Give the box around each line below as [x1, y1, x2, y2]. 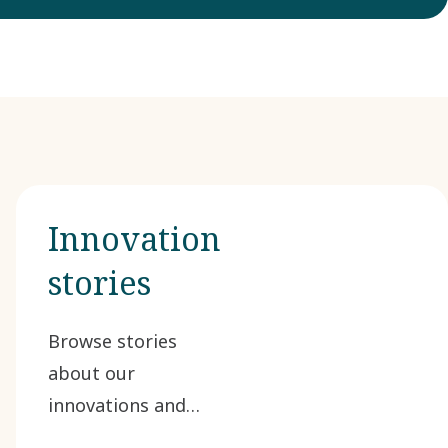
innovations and [48, 393, 186, 417]
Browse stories [48, 329, 177, 353]
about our [48, 361, 135, 385]
